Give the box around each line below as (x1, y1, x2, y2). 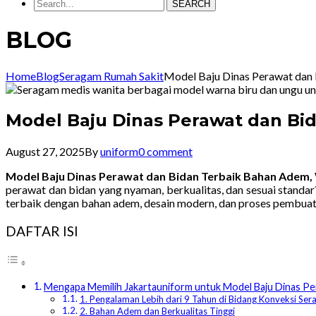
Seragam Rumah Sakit (59, 68, 164, 83)
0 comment (138, 144, 193, 158)
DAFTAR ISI (6, 222, 78, 239)
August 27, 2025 (6, 144, 85, 158)
